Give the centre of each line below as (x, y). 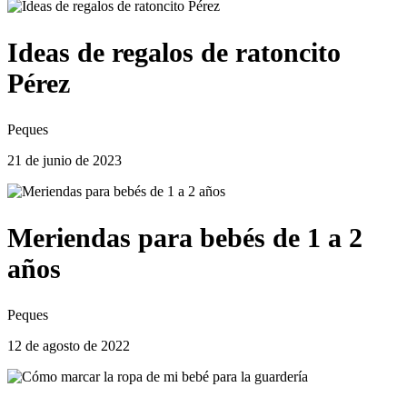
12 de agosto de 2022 (69, 345)
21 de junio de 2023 (65, 160)
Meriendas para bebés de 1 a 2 (185, 237)
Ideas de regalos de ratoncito (174, 53)
